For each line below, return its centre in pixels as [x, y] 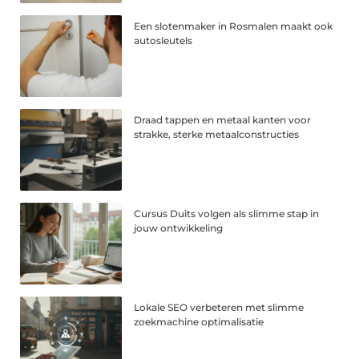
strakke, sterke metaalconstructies [217, 135]
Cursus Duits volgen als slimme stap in [227, 213]
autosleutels [163, 41]
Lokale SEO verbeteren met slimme [219, 307]
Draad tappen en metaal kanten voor [223, 120]
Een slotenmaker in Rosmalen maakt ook [234, 26]
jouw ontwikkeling [179, 228]
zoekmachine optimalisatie [199, 321]
